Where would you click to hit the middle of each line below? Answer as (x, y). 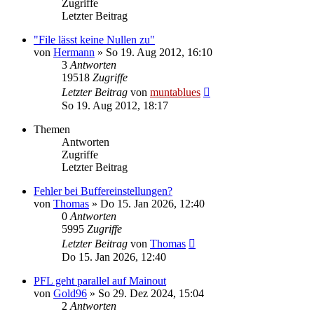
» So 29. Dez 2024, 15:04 (145, 293)
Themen (52, 129)
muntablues (175, 92)
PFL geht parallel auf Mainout (100, 281)
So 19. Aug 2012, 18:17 (115, 105)
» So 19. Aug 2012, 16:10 (153, 52)
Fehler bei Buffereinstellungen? (103, 191)
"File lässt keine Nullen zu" (94, 40)
